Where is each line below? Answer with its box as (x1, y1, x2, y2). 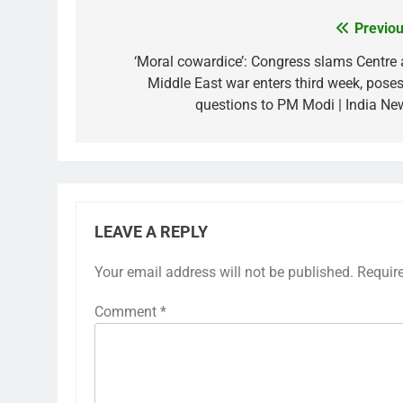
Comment (94, 303, 160, 320)
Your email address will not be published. (94, 264, 354, 281)
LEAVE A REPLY (94, 223, 208, 241)
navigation (93, 53, 193, 78)
